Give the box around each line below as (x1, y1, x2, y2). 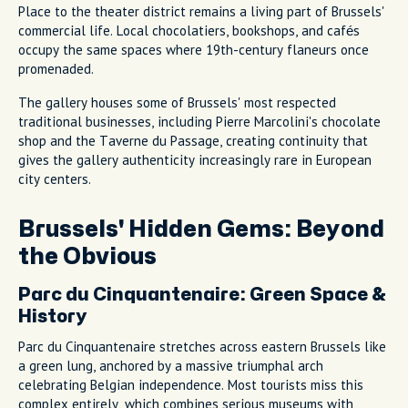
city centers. (18, 169, 91, 188)
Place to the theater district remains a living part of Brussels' (18, 2, 384, 20)
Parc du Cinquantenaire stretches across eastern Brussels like (18, 337, 386, 355)
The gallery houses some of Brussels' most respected (18, 93, 336, 111)
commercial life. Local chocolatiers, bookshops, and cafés (18, 21, 360, 39)
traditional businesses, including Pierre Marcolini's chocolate (18, 112, 381, 130)
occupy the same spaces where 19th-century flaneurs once (18, 40, 369, 58)
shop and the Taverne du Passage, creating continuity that (18, 131, 368, 149)
